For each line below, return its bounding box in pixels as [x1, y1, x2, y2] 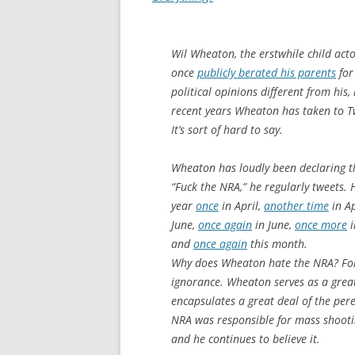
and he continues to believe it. [171, 331, 320, 346]
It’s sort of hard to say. [171, 122, 283, 137]
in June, [252, 217, 295, 232]
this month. [247, 236, 307, 251]
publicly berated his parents [197, 65, 336, 80]
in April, [219, 198, 264, 213]
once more [295, 217, 347, 232]
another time [264, 198, 329, 213]
